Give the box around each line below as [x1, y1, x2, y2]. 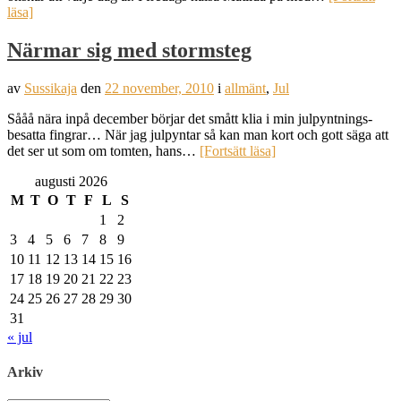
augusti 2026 [34, 173, 107, 189]
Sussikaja [24, 80, 77, 96]
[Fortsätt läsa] [200, 142, 276, 158]
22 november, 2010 [105, 80, 214, 96]
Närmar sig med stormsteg [7, 38, 252, 62]
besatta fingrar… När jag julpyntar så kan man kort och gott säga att [7, 126, 388, 142]
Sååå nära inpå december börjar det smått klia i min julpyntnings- [7, 110, 372, 126]
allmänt [225, 80, 266, 96]
